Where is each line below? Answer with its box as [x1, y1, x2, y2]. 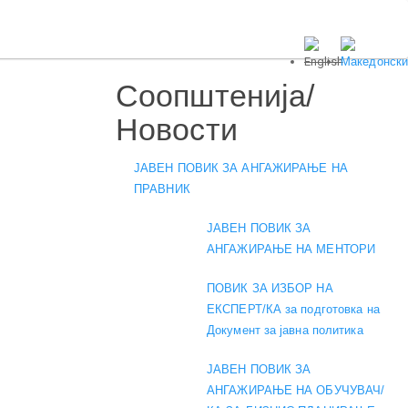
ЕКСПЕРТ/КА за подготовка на [207, 301, 380, 316]
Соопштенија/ [116, 78, 315, 113]
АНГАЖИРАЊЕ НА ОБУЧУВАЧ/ [207, 382, 385, 397]
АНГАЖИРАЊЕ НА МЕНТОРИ [207, 241, 376, 256]
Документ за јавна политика [207, 322, 363, 337]
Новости [116, 112, 238, 147]
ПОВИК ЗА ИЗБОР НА [207, 280, 333, 295]
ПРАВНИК [134, 181, 190, 196]
